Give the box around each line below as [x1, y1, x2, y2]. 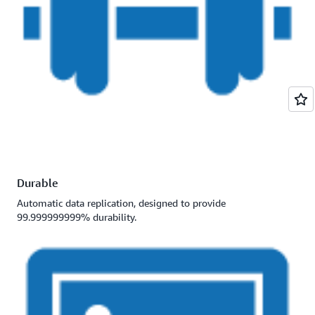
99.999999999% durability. [17, 211, 136, 224]
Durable [17, 176, 58, 191]
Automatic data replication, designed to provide [17, 197, 226, 210]
